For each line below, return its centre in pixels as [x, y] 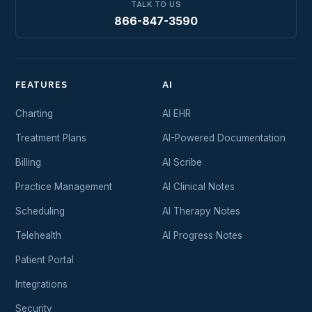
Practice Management [64, 186]
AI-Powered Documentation [224, 138]
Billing [28, 162]
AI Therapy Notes [201, 211]
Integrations [41, 284]
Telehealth [38, 235]
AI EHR [177, 113]
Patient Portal [45, 259]
